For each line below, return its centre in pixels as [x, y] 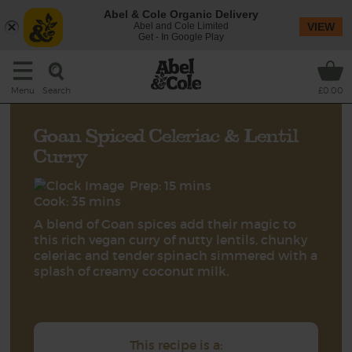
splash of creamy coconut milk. [132, 271]
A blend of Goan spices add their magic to [165, 224]
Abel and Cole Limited [181, 26]
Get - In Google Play [181, 37]
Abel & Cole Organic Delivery [181, 14]
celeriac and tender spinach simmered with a [176, 255]
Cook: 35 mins [78, 201]
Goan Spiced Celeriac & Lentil [166, 135]
